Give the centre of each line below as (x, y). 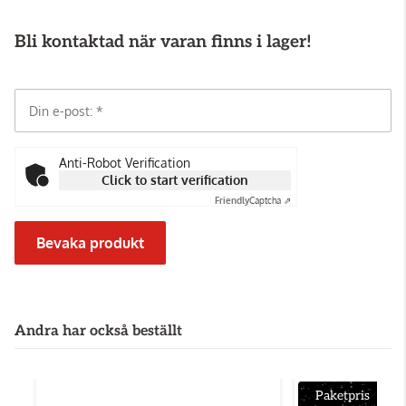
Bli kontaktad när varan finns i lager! (163, 42)
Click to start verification (175, 179)
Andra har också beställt (98, 331)
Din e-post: (63, 111)
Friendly (232, 200)
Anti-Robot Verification (125, 162)
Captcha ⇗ (270, 200)
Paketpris (342, 395)
